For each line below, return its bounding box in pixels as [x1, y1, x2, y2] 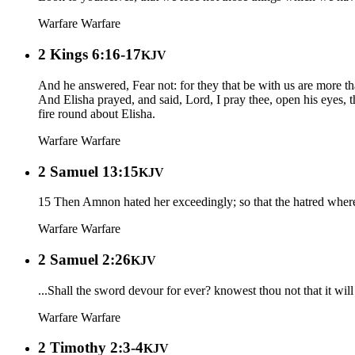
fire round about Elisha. [38, 106, 155, 120]
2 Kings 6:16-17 [38, 46, 141, 63]
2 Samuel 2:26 [38, 251, 131, 268]
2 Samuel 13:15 [38, 162, 139, 180]
